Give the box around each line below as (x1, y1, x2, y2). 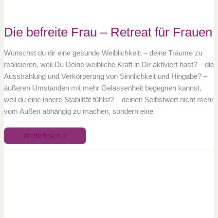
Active (22, 149, 43, 158)
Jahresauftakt (22, 183, 66, 192)
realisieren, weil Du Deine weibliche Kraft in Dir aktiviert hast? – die (3, 60, 214, 69)
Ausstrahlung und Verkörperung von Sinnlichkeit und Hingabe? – (3, 72, 207, 80)
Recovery (22, 156, 54, 164)
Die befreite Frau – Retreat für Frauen (3, 25, 212, 39)
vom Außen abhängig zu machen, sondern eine (3, 107, 153, 115)
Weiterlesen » (23, 132, 67, 140)
